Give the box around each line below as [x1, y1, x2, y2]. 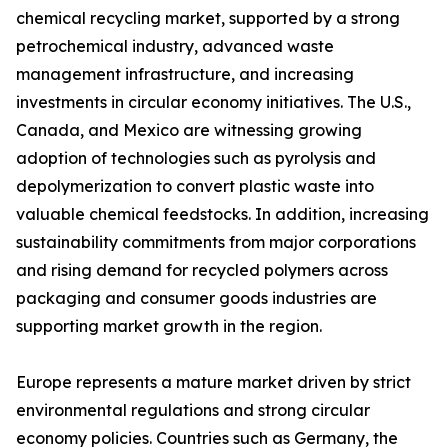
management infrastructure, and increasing [16, 64, 354, 85]
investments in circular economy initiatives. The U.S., [16, 92, 411, 113]
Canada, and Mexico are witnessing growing [16, 120, 362, 141]
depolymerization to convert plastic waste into [16, 176, 374, 197]
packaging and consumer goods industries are [16, 288, 377, 309]
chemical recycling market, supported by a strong [16, 8, 400, 29]
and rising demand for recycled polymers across [16, 260, 388, 281]
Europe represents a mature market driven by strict [16, 372, 411, 393]
